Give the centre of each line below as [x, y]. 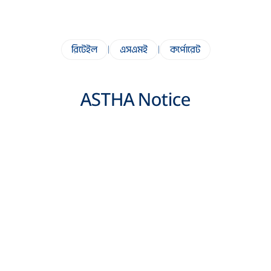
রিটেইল [84, 50]
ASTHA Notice [135, 100]
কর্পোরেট [185, 50]
